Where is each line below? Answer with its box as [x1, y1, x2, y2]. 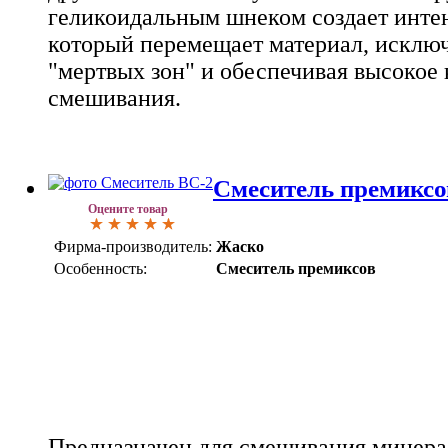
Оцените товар [88, 202, 168, 216]
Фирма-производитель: [54, 238, 212, 255]
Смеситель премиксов [216, 260, 376, 277]
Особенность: [54, 260, 147, 277]
